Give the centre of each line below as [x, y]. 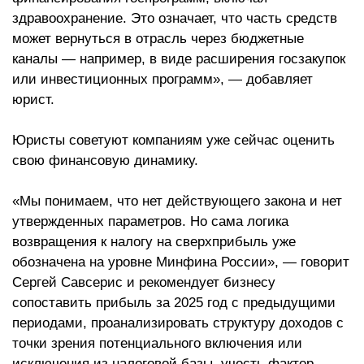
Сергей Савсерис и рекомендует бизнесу [144, 282]
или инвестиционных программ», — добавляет [162, 79]
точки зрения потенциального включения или [157, 343]
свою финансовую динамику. [105, 160]
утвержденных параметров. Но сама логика [150, 221]
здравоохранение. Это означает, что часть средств [175, 18]
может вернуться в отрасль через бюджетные [158, 39]
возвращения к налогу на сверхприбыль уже [154, 242]
